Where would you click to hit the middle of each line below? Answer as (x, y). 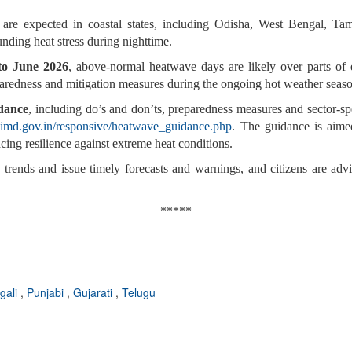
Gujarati (94, 293)
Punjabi (47, 293)
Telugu (139, 293)
